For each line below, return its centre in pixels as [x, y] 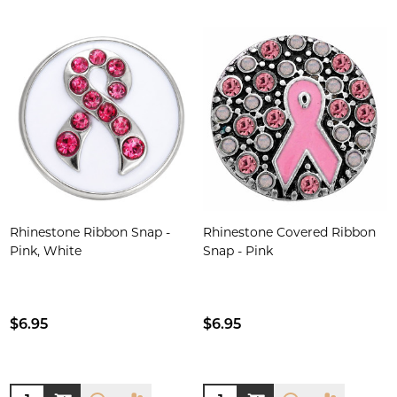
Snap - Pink [238, 252]
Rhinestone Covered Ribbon [289, 234]
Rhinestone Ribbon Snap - [90, 234]
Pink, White [46, 252]
